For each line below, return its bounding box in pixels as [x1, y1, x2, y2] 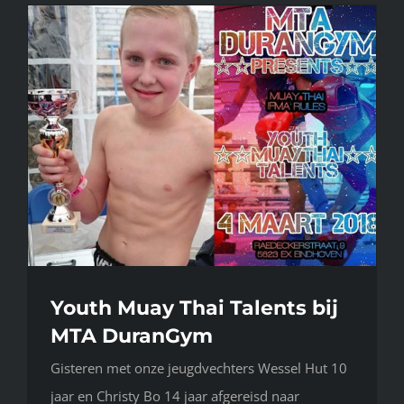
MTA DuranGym [50, 324, 213, 349]
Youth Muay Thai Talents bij [50, 296, 338, 321]
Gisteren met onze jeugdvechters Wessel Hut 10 [50, 359, 347, 378]
